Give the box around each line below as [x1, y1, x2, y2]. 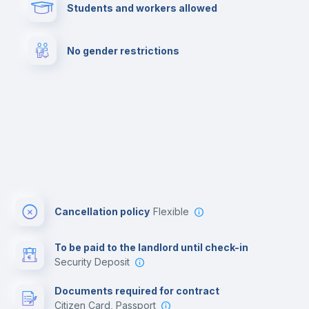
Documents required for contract [54, 285, 219, 297]
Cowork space [67, 10, 138, 23]
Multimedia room [203, 53, 288, 66]
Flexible [159, 206, 189, 217]
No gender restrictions [67, 44, 179, 57]
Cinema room [67, 53, 134, 66]
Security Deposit [61, 256, 130, 268]
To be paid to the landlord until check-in [54, 241, 248, 253]
